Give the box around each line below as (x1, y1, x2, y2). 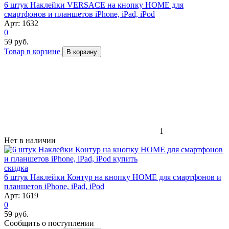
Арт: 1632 (4, 18, 38, 28)
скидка (4, 163, 28, 172)
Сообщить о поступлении (4, 218, 94, 227)
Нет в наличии (4, 135, 56, 145)
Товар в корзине (4, 47, 62, 56)
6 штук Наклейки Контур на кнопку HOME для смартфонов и (4, 172, 221, 181)
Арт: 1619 (4, 191, 38, 200)
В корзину (66, 48, 97, 56)
